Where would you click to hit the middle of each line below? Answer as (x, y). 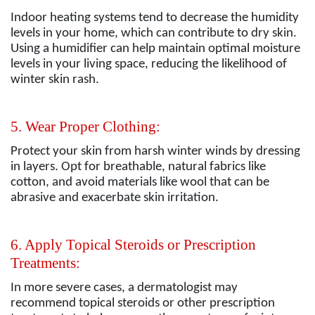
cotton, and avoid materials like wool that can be (140, 183)
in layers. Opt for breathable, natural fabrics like (138, 167)
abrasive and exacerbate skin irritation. (115, 198)
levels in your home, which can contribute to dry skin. (154, 34)
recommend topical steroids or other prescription (143, 304)
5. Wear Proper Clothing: (85, 127)
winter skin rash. (55, 80)
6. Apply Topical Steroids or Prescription (133, 245)
